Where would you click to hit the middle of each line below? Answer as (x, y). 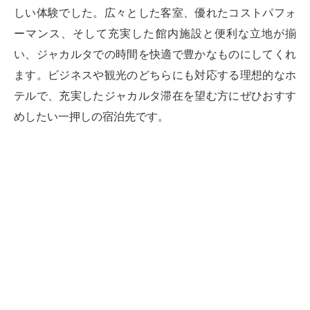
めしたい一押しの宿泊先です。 (91, 116)
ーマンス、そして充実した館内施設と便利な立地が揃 (155, 33)
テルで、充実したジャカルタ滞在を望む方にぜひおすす (155, 95)
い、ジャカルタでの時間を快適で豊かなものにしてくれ (155, 54)
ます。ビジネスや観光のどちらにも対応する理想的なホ (155, 75)
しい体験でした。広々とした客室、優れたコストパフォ (155, 12)
